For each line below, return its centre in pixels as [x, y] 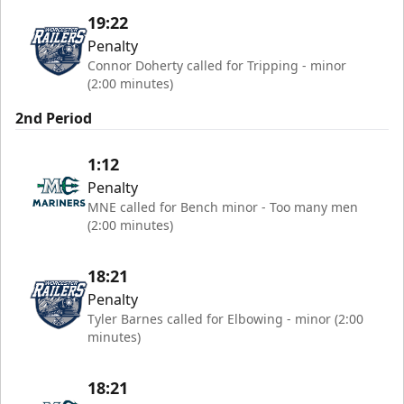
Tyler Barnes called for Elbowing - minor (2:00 [225, 319]
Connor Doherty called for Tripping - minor [217, 65]
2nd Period [54, 118]
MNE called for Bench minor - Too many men [223, 207]
